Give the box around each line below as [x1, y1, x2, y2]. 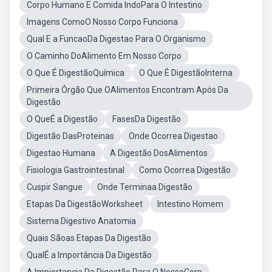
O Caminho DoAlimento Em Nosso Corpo [27, 51, 182, 61]
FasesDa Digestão [112, 114, 181, 124]
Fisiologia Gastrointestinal [27, 165, 124, 175]
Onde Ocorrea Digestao [129, 131, 218, 141]
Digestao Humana [27, 148, 95, 158]
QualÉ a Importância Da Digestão [27, 250, 152, 260]
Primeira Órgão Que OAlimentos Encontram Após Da [27, 85, 228, 95]
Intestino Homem [157, 199, 223, 209]
